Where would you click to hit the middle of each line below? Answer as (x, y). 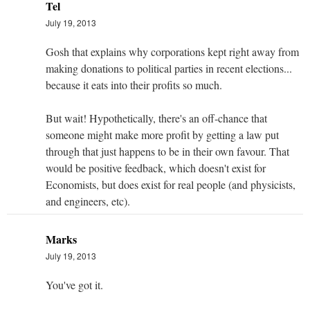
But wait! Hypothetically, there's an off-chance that (156, 118)
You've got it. (74, 284)
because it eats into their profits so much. (134, 84)
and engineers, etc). (88, 201)
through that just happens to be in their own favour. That (167, 151)
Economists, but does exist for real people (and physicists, (171, 184)
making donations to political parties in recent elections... (169, 68)
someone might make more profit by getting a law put (162, 134)
